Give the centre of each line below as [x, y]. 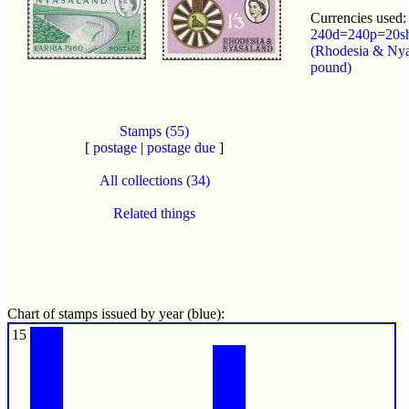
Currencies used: [358, 17]
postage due [181, 147]
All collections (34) [154, 180]
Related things [154, 213]
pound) [331, 67]
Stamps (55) [154, 131]
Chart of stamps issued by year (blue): [116, 313]
